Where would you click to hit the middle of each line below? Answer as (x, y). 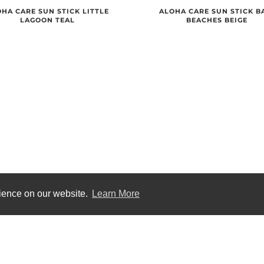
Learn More (115, 194)
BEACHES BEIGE (217, 20)
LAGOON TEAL (47, 20)
